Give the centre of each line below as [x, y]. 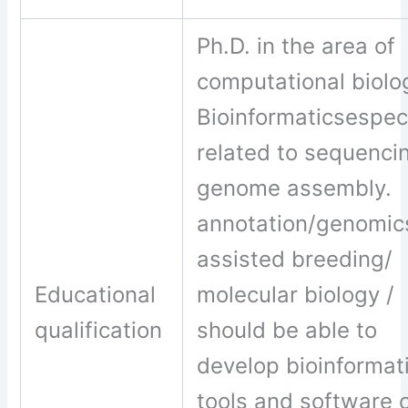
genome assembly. [295, 189]
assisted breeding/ [295, 260]
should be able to [287, 331]
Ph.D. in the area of [296, 46]
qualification [102, 331]
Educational [96, 295]
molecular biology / [296, 295]
